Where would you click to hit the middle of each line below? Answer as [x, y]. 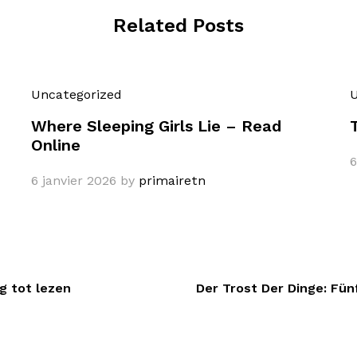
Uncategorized [76, 95]
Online [56, 145]
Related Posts [178, 26]
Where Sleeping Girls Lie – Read [156, 126]
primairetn [172, 181]
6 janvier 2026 [74, 181]
